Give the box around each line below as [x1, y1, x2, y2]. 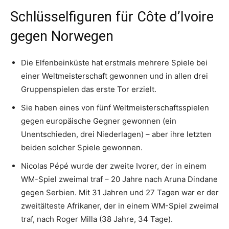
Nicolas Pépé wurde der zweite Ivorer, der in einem [21, 161, 207, 171]
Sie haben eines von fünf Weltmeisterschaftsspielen [21, 103, 209, 113]
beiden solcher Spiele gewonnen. [21, 143, 143, 153]
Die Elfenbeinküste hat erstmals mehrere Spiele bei [21, 58, 208, 68]
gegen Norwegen [10, 28, 113, 45]
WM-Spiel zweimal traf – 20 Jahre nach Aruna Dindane [21, 174, 218, 185]
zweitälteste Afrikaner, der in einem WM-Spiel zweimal [21, 201, 219, 211]
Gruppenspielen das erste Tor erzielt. [21, 84, 156, 95]
